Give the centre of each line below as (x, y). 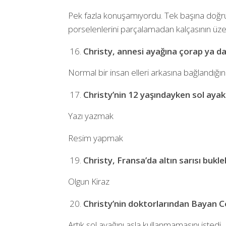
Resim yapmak (95, 138)
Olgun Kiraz (89, 181)
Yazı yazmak (91, 116)
